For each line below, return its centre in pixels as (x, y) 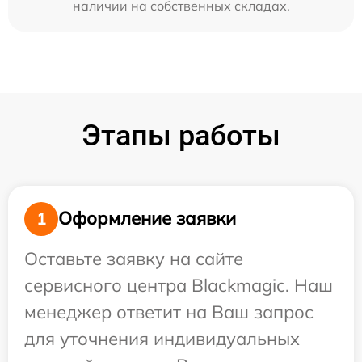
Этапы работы (181, 135)
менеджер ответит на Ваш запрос (169, 311)
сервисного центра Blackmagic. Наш (179, 285)
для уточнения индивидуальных (162, 338)
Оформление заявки (147, 219)
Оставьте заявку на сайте (134, 258)
